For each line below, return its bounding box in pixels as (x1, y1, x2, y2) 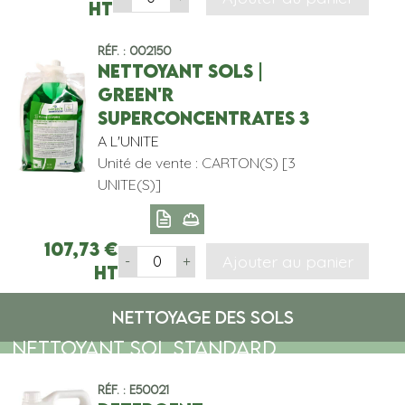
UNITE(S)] (97, 174, 161, 193)
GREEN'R (97, 83, 174, 105)
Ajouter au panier (221, 251, 353, 272)
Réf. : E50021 (97, 382, 169, 398)
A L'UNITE (97, 131, 159, 150)
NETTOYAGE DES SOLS (111, 306, 294, 328)
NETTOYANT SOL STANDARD (12, 334, 278, 360)
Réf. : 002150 (97, 42, 171, 58)
